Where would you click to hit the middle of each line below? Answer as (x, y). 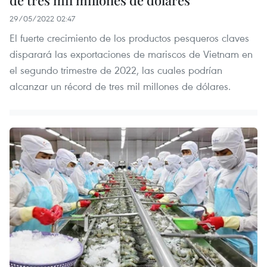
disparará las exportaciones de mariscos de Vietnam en (131, 54)
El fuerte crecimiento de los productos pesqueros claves (129, 38)
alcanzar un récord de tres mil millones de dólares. (120, 86)
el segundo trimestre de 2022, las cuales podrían (116, 70)
